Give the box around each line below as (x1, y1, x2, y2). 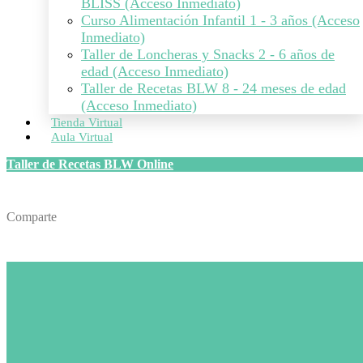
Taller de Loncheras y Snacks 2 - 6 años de (81, 46, 335, 62)
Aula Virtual (51, 130, 113, 143)
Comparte (6, 209, 57, 224)
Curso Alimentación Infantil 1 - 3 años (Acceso (81, 12, 360, 28)
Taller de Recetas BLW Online (6, 157, 173, 171)
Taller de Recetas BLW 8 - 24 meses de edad (81, 80, 346, 96)
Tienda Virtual (51, 116, 122, 129)
